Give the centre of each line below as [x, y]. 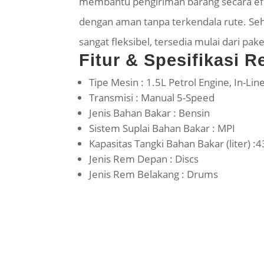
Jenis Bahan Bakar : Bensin [150, 113]
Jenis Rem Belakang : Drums [154, 174]
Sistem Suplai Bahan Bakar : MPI [162, 128]
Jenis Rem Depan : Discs [144, 159]
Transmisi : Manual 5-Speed [152, 97]
